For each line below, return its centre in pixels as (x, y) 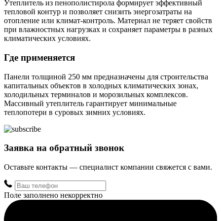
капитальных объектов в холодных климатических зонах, (101, 85)
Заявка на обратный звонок (64, 148)
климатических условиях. (47, 38)
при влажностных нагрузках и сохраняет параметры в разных (108, 30)
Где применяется (39, 57)
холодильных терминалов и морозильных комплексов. (96, 94)
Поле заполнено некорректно (53, 195)
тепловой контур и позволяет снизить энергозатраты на (98, 12)
